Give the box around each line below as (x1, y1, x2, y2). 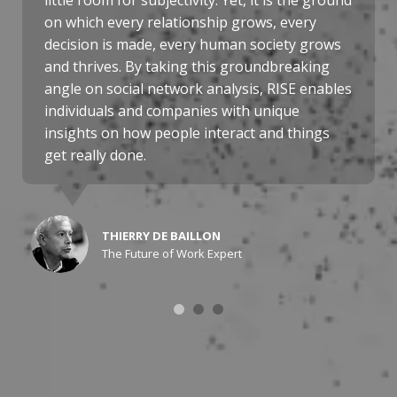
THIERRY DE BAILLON (102, 227, 221, 244)
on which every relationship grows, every (44, 12, 316, 33)
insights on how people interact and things (44, 123, 330, 144)
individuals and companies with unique (44, 101, 300, 121)
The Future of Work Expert (102, 245, 242, 261)
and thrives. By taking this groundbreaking (44, 57, 330, 77)
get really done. (44, 145, 146, 166)
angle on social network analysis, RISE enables (44, 79, 352, 99)
